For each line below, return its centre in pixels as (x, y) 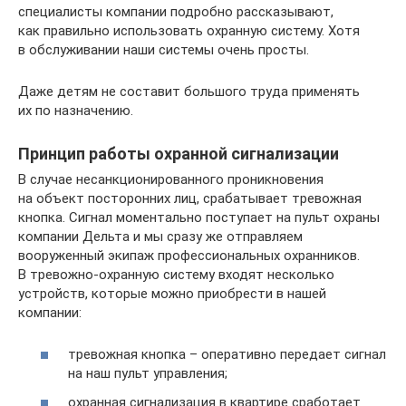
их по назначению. (76, 110)
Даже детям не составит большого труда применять (189, 91)
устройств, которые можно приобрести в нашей (172, 293)
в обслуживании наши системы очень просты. (164, 49)
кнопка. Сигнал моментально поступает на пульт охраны (199, 217)
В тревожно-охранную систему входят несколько (176, 274)
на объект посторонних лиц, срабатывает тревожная (190, 198)
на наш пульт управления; (148, 374)
